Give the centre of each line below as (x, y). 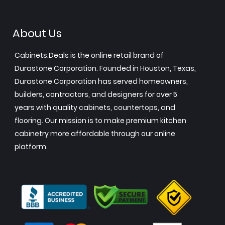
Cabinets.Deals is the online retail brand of (89, 55)
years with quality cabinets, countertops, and (95, 107)
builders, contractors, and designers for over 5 (96, 94)
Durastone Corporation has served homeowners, (101, 81)
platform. (31, 147)
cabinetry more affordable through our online (95, 134)
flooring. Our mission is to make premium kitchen (100, 121)
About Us (37, 33)
